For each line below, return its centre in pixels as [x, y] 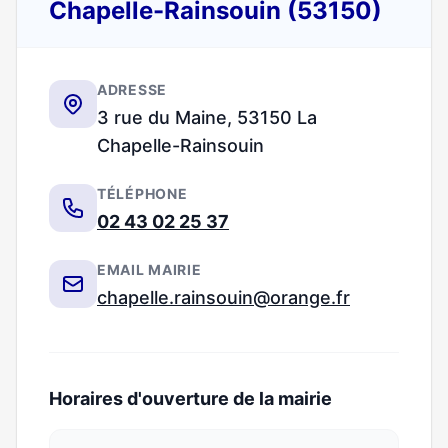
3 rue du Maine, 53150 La [207, 117]
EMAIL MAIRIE [149, 269]
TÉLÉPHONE [142, 193]
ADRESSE [132, 89]
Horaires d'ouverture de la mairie [190, 398]
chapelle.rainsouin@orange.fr [223, 297]
